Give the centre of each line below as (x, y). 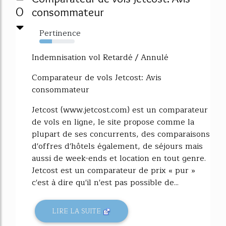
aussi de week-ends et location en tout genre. (119, 158)
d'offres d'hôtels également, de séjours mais (117, 146)
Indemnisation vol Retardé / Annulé (100, 57)
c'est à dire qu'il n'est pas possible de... (105, 182)
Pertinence (60, 33)
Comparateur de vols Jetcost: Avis (97, 77)
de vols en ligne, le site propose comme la (113, 122)
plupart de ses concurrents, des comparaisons (121, 134)
